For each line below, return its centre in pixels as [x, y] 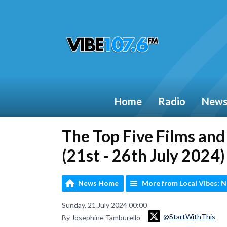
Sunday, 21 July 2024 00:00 [104, 205]
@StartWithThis [189, 216]
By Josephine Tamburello [102, 218]
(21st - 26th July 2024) [143, 155]
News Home [98, 183]
